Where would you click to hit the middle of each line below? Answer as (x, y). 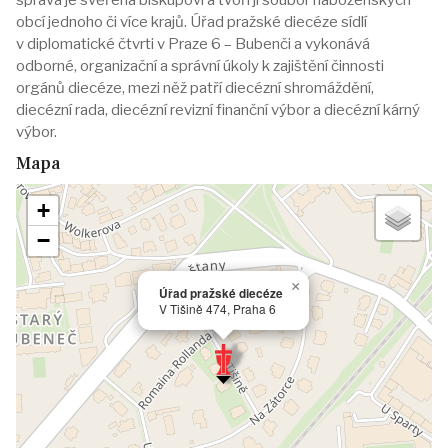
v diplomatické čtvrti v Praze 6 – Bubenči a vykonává (193, 44)
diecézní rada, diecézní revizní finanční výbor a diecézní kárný (218, 110)
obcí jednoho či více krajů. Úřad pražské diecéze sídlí (191, 22)
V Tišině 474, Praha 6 (217, 308)
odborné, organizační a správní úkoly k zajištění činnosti (200, 66)
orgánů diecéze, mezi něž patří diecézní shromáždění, (195, 88)
